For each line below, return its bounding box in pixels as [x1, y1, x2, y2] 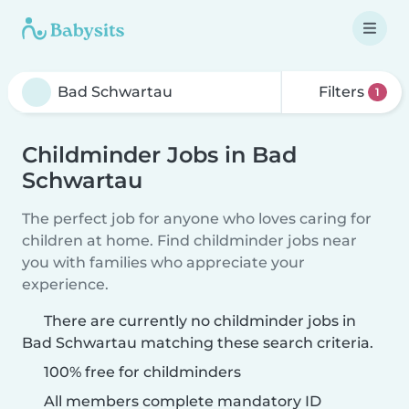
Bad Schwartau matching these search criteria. [22, 334, 373, 351]
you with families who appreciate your [22, 254, 305, 271]
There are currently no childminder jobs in [44, 312, 356, 330]
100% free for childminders [40, 363, 241, 381]
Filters [315, 83, 369, 100]
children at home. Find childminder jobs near [22, 232, 357, 249]
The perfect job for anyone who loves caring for [22, 210, 372, 227]
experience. [22, 276, 109, 293]
